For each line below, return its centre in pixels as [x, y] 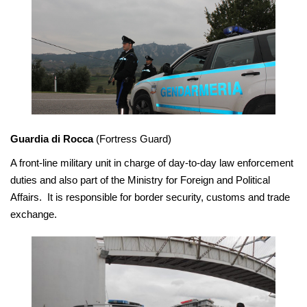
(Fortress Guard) [132, 138]
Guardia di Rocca [52, 138]
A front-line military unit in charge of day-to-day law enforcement [152, 162]
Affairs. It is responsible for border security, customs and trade [150, 197]
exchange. [34, 214]
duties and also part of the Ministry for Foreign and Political [140, 180]
